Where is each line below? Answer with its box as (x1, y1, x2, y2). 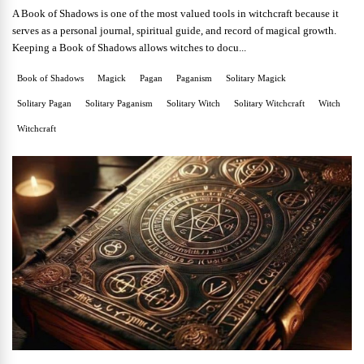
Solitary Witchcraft (234, 97, 305, 108)
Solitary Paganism (85, 97, 153, 108)
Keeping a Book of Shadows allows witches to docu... (12, 41, 246, 54)
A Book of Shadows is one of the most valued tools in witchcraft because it (12, 6, 339, 19)
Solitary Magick (226, 72, 286, 83)
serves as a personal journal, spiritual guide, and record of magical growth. (12, 24, 336, 37)
